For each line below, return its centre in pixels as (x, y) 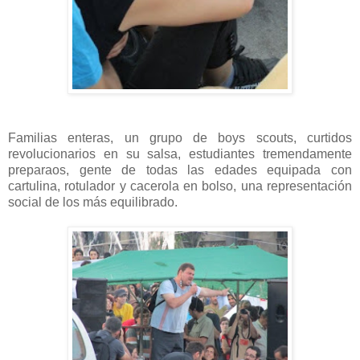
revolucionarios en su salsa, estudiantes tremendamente (180, 153)
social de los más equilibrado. (94, 202)
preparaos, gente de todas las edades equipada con (180, 170)
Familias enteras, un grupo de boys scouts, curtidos (180, 137)
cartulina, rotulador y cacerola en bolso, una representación (180, 186)
